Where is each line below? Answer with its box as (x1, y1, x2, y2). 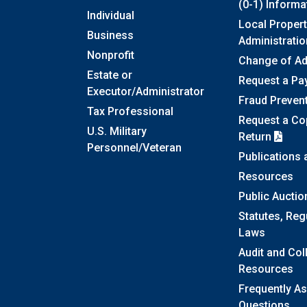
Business (87, 29, 134, 42)
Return (238, 130, 274, 144)
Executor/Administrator (87, 85, 204, 99)
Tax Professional (87, 105, 173, 119)
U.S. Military (87, 125, 147, 138)
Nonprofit (87, 49, 134, 62)
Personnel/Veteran (87, 141, 182, 155)
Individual (87, 9, 134, 23)
